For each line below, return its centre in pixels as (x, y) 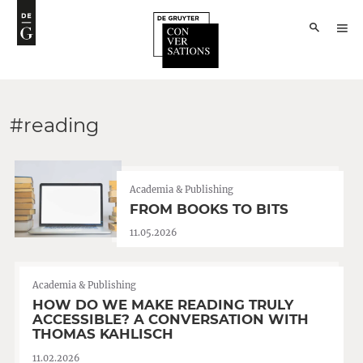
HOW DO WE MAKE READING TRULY (163, 305)
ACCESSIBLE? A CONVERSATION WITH (171, 320)
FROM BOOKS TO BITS (209, 209)
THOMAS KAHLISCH (103, 334)
